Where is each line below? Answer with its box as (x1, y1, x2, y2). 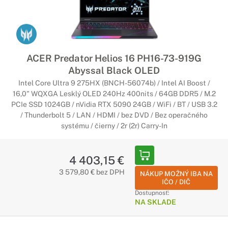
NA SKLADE (134, 198, 176, 206)
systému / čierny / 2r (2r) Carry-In (61, 122, 167, 130)
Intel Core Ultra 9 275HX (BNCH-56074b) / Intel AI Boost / (18, 79, 210, 87)
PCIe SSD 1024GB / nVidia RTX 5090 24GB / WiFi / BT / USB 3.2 (11, 100, 217, 108)
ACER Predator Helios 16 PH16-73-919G (26, 52, 202, 64)
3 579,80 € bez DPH (59, 168, 125, 176)
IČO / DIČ (162, 178, 191, 186)
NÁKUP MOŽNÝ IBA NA (139, 170, 213, 178)
